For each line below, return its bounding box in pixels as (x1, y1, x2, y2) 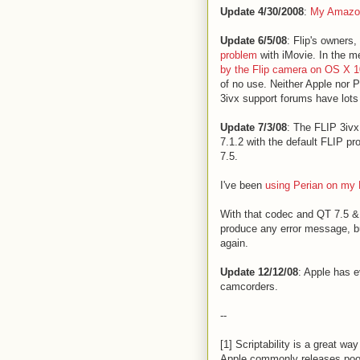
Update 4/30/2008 (220, 5, 304, 18)
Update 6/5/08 (220, 34, 287, 47)
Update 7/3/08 (220, 121, 287, 133)
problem (220, 48, 257, 61)
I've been (220, 178, 265, 191)
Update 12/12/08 (220, 265, 298, 278)
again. (220, 236, 248, 249)
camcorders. (220, 280, 278, 292)
